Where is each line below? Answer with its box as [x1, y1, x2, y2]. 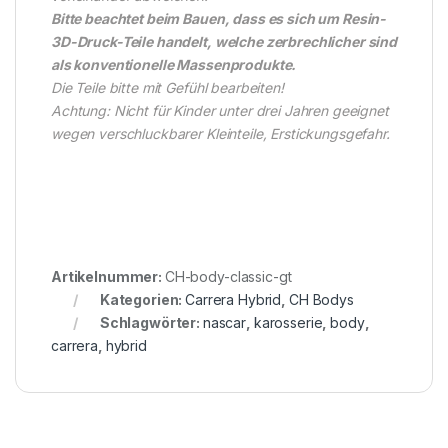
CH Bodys [288, 290, 354, 308]
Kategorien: [99, 290, 186, 308]
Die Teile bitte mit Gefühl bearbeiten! [51, 78, 284, 96]
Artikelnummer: [51, 267, 165, 285]
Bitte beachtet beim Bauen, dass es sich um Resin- [51, 9, 387, 27]
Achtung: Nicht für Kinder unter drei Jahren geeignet [51, 101, 389, 119]
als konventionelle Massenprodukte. [51, 55, 297, 73]
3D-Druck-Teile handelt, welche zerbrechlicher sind [51, 32, 397, 50]
